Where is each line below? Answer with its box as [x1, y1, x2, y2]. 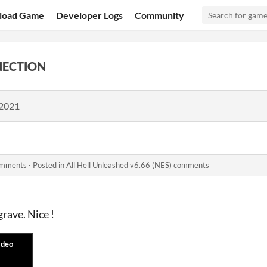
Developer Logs [56, 9, 123, 21]
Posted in [33, 160, 66, 170]
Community [135, 9, 185, 21]
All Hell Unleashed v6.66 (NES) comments [66, 160, 209, 170]
